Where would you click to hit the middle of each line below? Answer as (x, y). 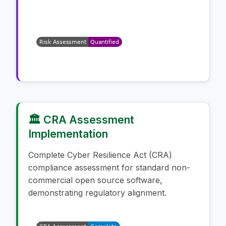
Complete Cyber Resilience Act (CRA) (100, 155)
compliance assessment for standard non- (109, 167)
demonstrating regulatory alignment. (97, 192)
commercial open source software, (95, 180)
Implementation (68, 133)
